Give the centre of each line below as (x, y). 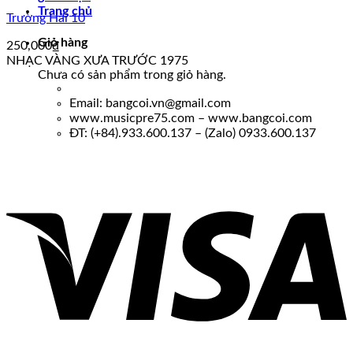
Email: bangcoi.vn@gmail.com (150, 103)
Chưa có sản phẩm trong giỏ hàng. (132, 74)
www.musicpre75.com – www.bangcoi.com (191, 118)
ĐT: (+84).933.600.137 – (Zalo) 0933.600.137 (193, 133)
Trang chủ (65, 11)
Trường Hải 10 (46, 18)
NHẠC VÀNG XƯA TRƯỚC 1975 (97, 61)
